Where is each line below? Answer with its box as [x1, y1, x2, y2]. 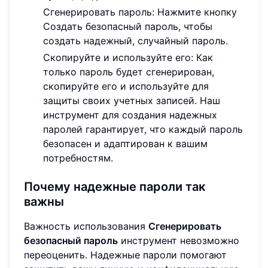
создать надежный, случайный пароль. [43, 34, 228, 47]
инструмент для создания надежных [43, 108, 217, 121]
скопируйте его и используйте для [43, 80, 209, 92]
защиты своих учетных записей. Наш [43, 94, 220, 106]
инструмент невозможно [118, 234, 239, 246]
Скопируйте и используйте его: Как [43, 51, 213, 63]
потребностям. [43, 151, 113, 164]
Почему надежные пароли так [24, 179, 205, 194]
